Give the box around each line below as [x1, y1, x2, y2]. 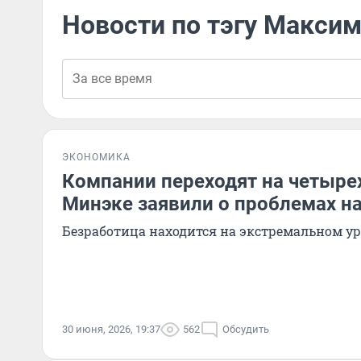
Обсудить [222, 323, 269, 335]
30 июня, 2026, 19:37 [62, 323, 160, 335]
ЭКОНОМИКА [62, 151, 131, 163]
